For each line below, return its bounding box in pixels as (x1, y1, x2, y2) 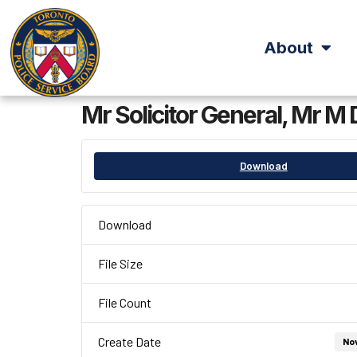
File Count (98, 295, 151, 310)
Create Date (98, 334, 161, 349)
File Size (98, 256, 143, 271)
